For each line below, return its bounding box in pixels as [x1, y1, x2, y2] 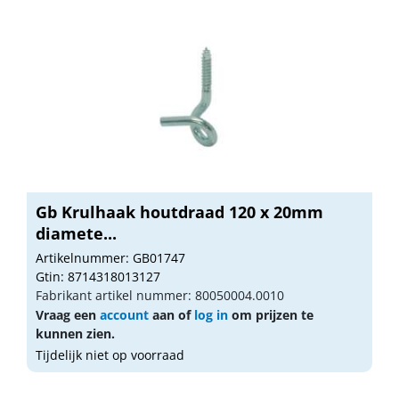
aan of [149, 305, 194, 323]
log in [194, 305, 228, 323]
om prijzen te [228, 305, 313, 323]
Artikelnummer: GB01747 [36, 248, 185, 266]
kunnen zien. [36, 324, 115, 342]
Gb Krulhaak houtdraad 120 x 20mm [36, 200, 323, 223]
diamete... [36, 222, 117, 244]
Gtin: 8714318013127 [36, 267, 160, 285]
